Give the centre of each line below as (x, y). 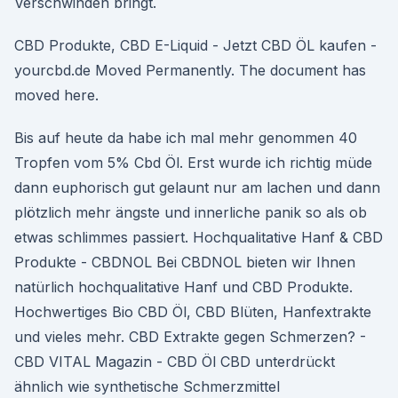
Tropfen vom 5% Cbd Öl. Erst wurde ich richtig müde (193, 163)
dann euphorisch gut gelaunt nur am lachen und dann (197, 187)
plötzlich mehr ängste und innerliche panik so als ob (191, 212)
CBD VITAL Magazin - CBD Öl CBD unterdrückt (175, 362)
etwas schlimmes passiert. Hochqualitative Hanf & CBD (199, 237)
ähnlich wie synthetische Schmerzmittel (147, 386)
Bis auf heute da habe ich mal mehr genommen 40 (186, 138)
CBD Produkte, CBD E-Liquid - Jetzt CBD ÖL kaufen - (195, 45)
